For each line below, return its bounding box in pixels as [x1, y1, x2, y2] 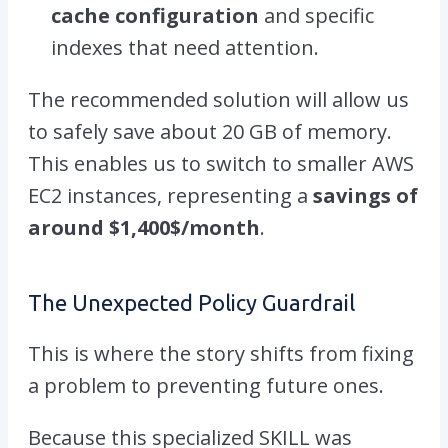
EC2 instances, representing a [28, 181, 313, 209]
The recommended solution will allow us [28, 85, 409, 113]
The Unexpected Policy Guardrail [28, 289, 355, 315]
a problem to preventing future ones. [28, 371, 384, 399]
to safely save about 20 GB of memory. [28, 117, 392, 145]
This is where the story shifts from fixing [28, 339, 414, 367]
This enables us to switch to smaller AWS [28, 149, 414, 177]
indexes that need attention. [51, 33, 319, 61]
